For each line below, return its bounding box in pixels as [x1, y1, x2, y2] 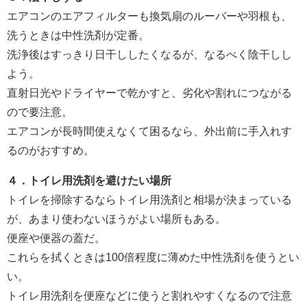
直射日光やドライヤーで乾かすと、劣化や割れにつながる [7, 87, 292, 99]
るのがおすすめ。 [7, 145, 95, 156]
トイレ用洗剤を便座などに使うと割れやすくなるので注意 [7, 290, 292, 302]
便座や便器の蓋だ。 [7, 232, 106, 244]
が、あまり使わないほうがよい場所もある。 [7, 213, 226, 225]
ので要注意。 [7, 106, 73, 118]
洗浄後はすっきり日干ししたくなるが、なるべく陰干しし [7, 49, 292, 60]
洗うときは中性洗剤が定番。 [7, 29, 149, 41]
